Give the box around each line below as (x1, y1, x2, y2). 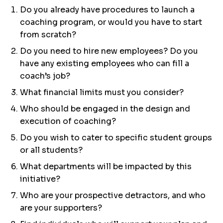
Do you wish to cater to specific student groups (20, 132, 212, 143)
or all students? (20, 145, 83, 155)
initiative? (20, 174, 60, 184)
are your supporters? (20, 203, 102, 213)
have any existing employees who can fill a (20, 58, 189, 69)
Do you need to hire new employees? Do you (20, 46, 198, 56)
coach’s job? (20, 71, 70, 81)
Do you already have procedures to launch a (20, 4, 195, 15)
